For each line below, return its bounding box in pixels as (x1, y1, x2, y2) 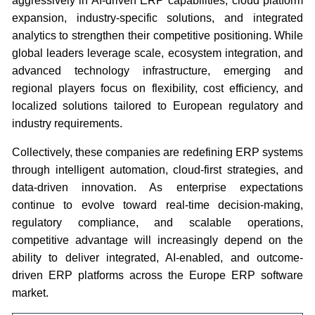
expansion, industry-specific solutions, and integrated (11, 11, 304, 24)
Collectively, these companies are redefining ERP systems (11, 146, 304, 158)
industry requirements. (11, 117, 122, 129)
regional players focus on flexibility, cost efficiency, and (11, 82, 304, 94)
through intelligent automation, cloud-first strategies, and (11, 163, 304, 176)
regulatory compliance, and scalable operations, (11, 216, 304, 229)
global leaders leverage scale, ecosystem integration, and (11, 46, 304, 59)
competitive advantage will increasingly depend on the (11, 233, 304, 246)
